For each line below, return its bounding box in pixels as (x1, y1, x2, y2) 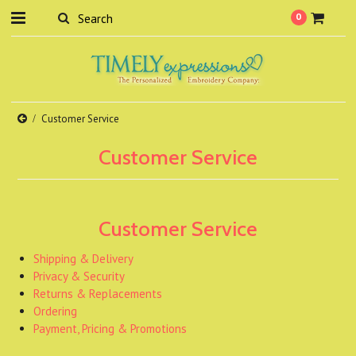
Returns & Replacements (33, 286, 163, 301)
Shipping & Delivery (33, 251, 134, 266)
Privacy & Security (33, 269, 126, 284)
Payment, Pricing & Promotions (33, 321, 188, 336)
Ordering (33, 304, 78, 319)
